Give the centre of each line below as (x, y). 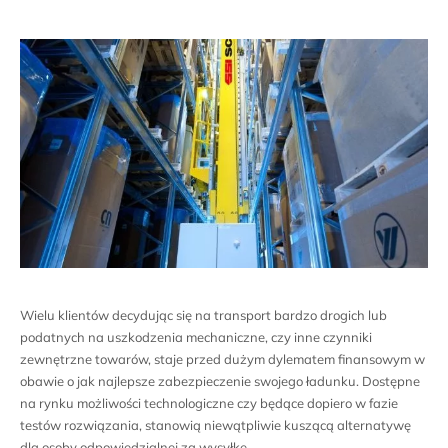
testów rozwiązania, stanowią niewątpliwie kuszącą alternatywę (215, 425)
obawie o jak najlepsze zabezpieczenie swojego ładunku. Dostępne (220, 381)
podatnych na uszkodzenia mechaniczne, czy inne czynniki (196, 337)
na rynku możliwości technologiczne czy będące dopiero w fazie (209, 403)
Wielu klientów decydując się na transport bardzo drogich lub (203, 315)
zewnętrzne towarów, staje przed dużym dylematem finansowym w (222, 359)
